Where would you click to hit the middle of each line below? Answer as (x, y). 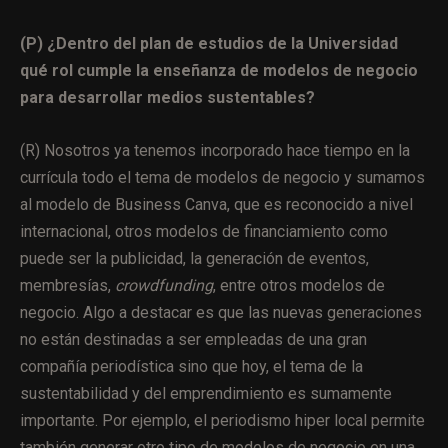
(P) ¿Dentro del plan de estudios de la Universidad (209, 43)
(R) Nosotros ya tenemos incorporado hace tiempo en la (215, 150)
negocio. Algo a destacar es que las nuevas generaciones (221, 312)
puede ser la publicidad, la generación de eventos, (194, 258)
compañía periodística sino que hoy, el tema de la (191, 366)
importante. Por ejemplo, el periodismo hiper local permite (222, 420)
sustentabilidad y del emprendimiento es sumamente (206, 393)
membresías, (67, 285)
